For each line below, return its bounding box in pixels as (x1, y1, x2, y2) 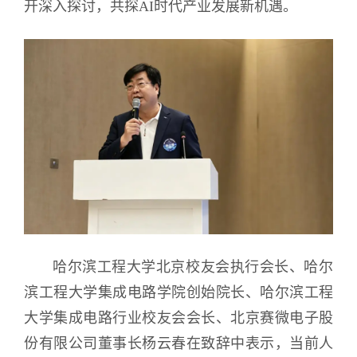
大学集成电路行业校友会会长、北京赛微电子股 (24, 309, 333, 326)
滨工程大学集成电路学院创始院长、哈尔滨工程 (24, 284, 333, 300)
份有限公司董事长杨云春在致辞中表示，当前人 (24, 335, 333, 351)
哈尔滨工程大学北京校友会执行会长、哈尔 (53, 258, 333, 275)
